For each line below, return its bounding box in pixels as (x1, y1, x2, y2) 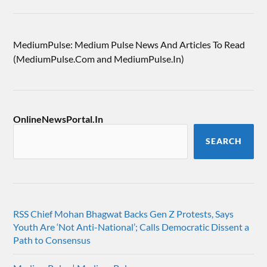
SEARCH (205, 136, 242, 146)
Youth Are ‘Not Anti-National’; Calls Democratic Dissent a (13, 221, 250, 232)
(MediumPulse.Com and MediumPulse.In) (13, 52, 185, 64)
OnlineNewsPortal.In (13, 113, 104, 125)
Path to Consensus (13, 234, 91, 246)
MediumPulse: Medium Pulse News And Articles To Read (13, 38, 246, 50)
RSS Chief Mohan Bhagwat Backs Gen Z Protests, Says (13, 207, 234, 219)
